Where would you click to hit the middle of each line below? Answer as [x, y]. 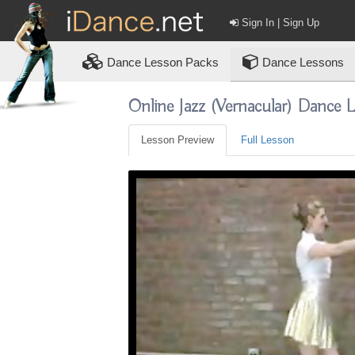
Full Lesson [267, 140]
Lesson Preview [177, 140]
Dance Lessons [302, 62]
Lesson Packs [181, 62]
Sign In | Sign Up [279, 23]
